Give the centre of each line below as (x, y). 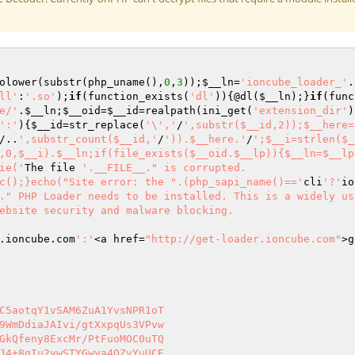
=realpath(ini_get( (196, 111)
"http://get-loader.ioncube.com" (243, 239)
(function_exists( (136, 96)
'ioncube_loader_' (294, 82)
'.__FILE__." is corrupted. (164, 168)
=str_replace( (104, 125)
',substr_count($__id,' (88, 139)
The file (53, 168)
